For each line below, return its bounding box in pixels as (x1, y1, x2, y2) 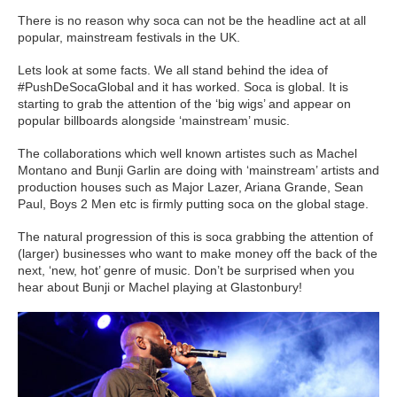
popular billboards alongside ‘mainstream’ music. (18, 113, 290, 128)
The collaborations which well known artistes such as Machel (18, 145, 357, 160)
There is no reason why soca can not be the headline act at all (18, 12, 366, 27)
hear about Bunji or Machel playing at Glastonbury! (18, 279, 302, 294)
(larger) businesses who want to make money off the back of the (18, 245, 378, 261)
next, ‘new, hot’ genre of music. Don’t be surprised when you (18, 262, 354, 277)
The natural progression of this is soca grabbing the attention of (18, 229, 373, 244)
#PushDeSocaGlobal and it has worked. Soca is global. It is (18, 79, 348, 94)
